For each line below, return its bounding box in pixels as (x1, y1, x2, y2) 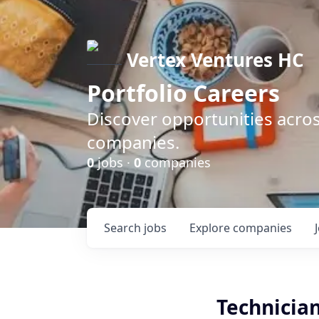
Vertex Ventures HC (127, 47, 304, 73)
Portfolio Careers (87, 78, 280, 108)
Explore (189, 220, 233, 236)
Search (104, 220, 144, 236)
